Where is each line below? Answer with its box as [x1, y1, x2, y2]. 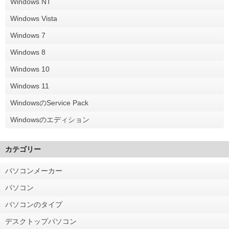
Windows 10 [10, 64, 50, 73]
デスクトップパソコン [5, 217, 77, 225]
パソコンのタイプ [5, 200, 62, 209]
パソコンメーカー [5, 166, 62, 175]
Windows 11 [10, 81, 49, 90]
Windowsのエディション [10, 115, 89, 124]
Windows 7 [10, 31, 45, 39]
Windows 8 [10, 48, 45, 56]
